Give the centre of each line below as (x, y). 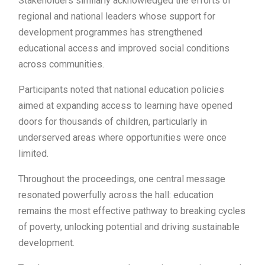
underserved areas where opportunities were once (122, 137)
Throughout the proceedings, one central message (122, 179)
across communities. (61, 64)
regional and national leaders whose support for (117, 16)
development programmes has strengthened (110, 32)
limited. (33, 153)
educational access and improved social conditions (124, 48)
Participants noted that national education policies (121, 89)
